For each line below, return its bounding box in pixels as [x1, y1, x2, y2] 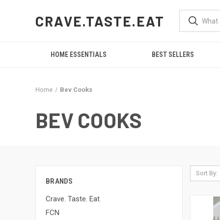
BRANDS [46, 177, 73, 186]
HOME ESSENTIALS [51, 51, 107, 58]
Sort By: [195, 169, 218, 177]
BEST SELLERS [152, 51, 194, 58]
